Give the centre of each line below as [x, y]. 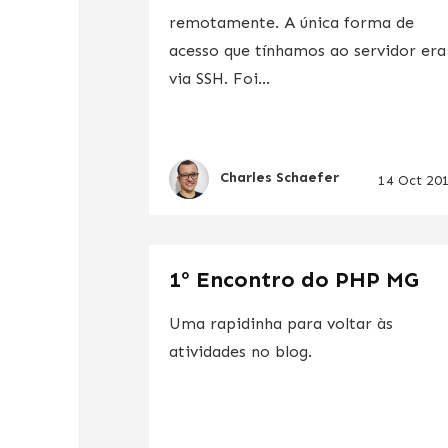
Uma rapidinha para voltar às [281, 323]
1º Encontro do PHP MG [294, 279]
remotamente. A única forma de [292, 22]
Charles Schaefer [280, 178]
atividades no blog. [241, 351]
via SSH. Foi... [220, 78]
